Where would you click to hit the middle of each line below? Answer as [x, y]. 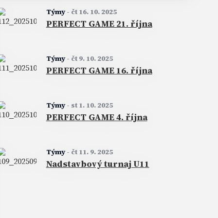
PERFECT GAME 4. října [97, 117]
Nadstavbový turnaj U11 [98, 164]
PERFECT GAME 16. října [99, 71]
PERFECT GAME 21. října [99, 24]
